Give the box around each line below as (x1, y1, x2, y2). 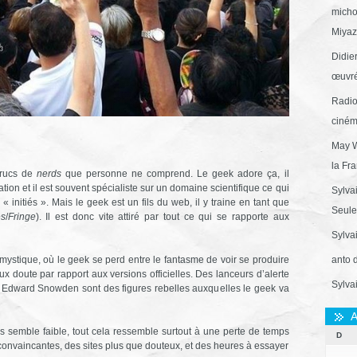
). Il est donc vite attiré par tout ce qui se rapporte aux (35, 210, 289, 222)
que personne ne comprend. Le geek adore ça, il (61, 167, 289, 179)
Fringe (7, 210, 36, 222)
